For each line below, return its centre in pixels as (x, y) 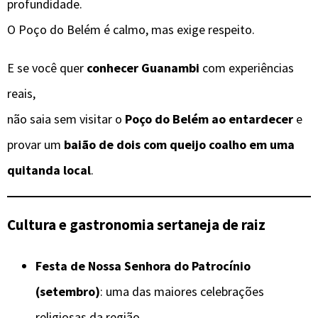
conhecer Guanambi (143, 68)
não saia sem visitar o (66, 119)
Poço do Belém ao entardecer (209, 119)
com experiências (247, 68)
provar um (35, 145)
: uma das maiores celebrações (182, 291)
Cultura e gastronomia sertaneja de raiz (136, 225)
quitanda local (49, 170)
